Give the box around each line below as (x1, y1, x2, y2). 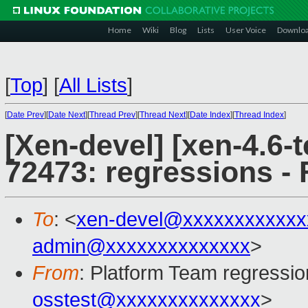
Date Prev (7, 110, 44, 120)
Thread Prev (89, 110, 135, 120)
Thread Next (140, 110, 186, 120)
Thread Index (234, 110, 284, 120)
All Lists (59, 74, 127, 96)
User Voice (225, 25, 266, 35)
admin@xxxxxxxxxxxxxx (32, 235, 250, 258)
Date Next (48, 110, 85, 120)
